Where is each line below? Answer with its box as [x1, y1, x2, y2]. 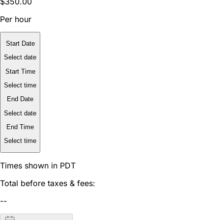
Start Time [5, 67, 35, 75]
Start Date [5, 40, 35, 48]
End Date [7, 95, 33, 103]
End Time [6, 123, 34, 131]
